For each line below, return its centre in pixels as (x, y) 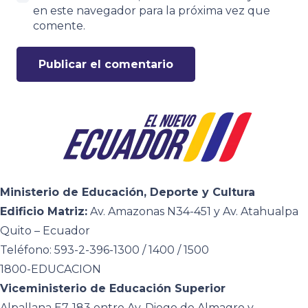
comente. (59, 26)
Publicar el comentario (106, 65)
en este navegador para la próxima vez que (152, 11)
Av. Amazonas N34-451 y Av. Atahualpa (193, 212)
